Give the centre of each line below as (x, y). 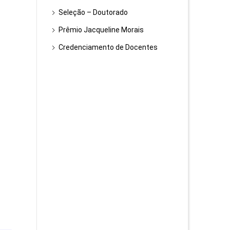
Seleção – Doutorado (93, 12)
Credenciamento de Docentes (108, 47)
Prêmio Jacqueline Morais (101, 30)
